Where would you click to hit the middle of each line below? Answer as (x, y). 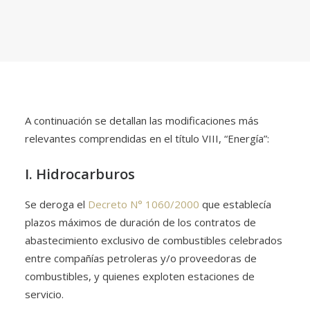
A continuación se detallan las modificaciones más (142, 120)
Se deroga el (56, 204)
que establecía (235, 204)
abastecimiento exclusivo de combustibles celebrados (154, 240)
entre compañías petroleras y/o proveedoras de (141, 258)
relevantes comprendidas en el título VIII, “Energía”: (147, 138)
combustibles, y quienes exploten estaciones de (140, 276)
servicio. (44, 294)
